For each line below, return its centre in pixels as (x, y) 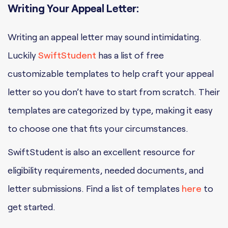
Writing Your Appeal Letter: (73, 8)
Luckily (23, 55)
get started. (32, 207)
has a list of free (130, 55)
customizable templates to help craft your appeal (111, 74)
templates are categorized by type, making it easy (110, 110)
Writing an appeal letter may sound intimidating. (105, 37)
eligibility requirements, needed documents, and (106, 170)
